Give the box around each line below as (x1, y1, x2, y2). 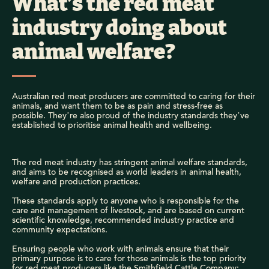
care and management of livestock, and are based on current (12, 204, 244, 217)
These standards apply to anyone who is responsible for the (12, 195, 239, 208)
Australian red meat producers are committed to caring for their (12, 90, 255, 103)
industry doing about (12, 18, 227, 39)
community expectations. (12, 223, 107, 237)
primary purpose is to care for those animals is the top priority (12, 252, 246, 265)
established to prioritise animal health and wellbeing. (12, 119, 212, 132)
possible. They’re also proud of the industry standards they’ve (12, 109, 249, 122)
